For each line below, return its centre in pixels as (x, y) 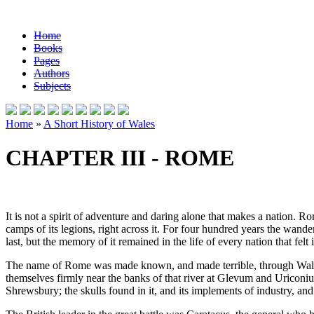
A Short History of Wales (99, 124)
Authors (52, 73)
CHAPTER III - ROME (120, 158)
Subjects (52, 86)
